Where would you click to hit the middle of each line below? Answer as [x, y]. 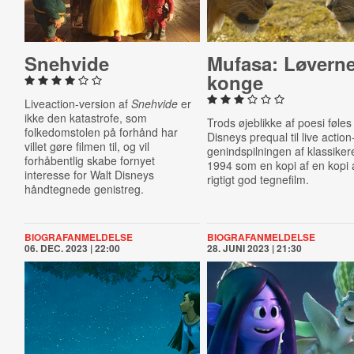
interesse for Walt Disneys [89, 175]
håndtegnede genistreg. [84, 189]
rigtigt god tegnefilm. [258, 179]
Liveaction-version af [77, 104]
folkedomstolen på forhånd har [101, 132]
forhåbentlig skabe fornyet [89, 160]
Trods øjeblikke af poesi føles [280, 122]
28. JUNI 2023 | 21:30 [255, 248]
